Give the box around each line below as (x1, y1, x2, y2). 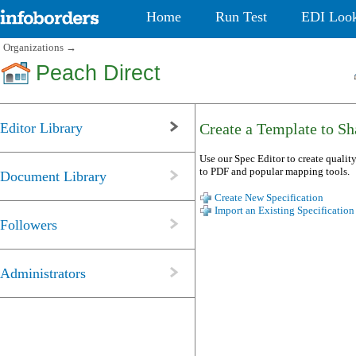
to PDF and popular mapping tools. (199, 164, 350, 177)
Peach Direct (36, 61, 161, 86)
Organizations (3, 41, 64, 54)
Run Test (215, 9, 268, 25)
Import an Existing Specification (215, 204, 354, 217)
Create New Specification (215, 192, 323, 204)
